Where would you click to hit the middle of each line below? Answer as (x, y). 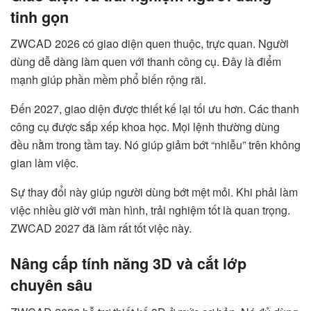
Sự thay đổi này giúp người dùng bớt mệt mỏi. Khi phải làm (154, 192)
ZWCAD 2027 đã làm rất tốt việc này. (101, 228)
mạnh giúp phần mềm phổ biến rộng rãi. (108, 80)
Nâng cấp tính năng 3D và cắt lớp (128, 263)
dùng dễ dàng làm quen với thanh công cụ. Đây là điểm (146, 62)
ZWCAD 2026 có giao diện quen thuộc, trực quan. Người (150, 44)
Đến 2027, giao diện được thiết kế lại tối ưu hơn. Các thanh (155, 109)
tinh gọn (40, 17)
